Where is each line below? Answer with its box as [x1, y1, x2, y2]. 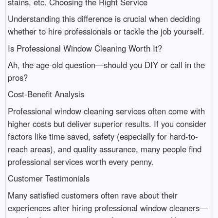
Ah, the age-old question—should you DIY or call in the [7, 58, 205, 71]
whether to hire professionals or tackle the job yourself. [7, 25, 204, 37]
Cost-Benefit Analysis [7, 88, 84, 100]
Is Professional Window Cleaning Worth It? [7, 42, 162, 54]
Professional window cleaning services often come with [7, 105, 205, 117]
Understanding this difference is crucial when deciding [7, 13, 200, 25]
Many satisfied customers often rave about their [7, 189, 178, 201]
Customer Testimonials [7, 172, 90, 184]
